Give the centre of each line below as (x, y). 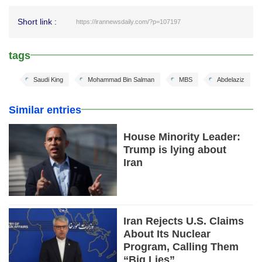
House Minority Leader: (182, 137)
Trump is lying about (175, 149)
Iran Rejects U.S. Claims (184, 221)
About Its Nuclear (167, 234)
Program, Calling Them (181, 247)
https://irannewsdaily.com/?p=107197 (128, 21)
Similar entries (45, 110)
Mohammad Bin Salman (121, 79)
